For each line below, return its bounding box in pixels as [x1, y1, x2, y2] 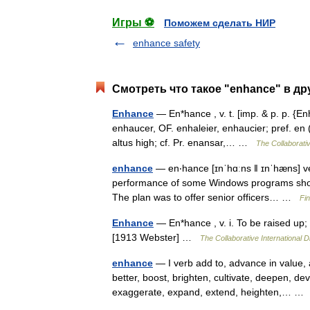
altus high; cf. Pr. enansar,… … [112, 137, 256, 148]
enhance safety [133, 37, 200, 48]
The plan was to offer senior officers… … [112, 192, 300, 203]
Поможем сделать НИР [164, 17, 275, 28]
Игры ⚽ [112, 17, 154, 28]
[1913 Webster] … [112, 232, 200, 243]
